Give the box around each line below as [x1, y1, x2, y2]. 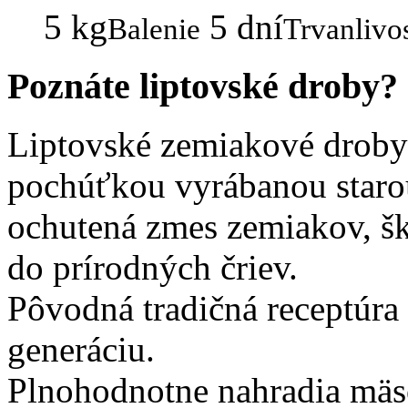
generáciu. [7, 330, 155, 370]
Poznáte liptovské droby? [7, 65, 398, 107]
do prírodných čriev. [7, 248, 298, 288]
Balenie [107, 12, 200, 46]
